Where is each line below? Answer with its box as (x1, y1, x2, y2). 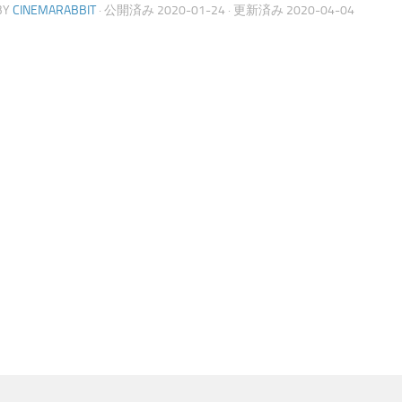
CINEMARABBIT (13, 2, 96, 18)
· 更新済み (225, 2, 286, 18)
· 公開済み (99, 2, 157, 18)
